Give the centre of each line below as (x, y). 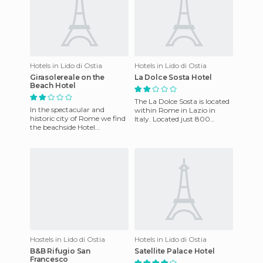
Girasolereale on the (67, 77)
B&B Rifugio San (60, 251)
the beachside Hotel (63, 127)
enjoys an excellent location (75, 144)
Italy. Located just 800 (172, 119)
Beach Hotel (53, 85)
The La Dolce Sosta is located (182, 101)
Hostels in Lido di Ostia (68, 239)
